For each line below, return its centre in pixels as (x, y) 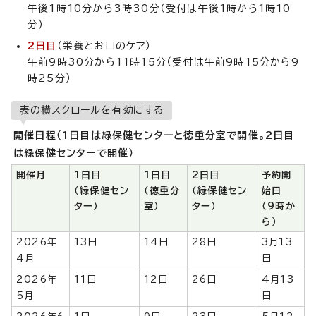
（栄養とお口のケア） (104, 46)
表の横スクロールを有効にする (92, 110)
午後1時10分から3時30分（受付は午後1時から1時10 (159, 9)
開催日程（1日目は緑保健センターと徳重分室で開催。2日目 (154, 136)
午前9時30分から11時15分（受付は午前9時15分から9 (163, 62)
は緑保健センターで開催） (74, 153)
